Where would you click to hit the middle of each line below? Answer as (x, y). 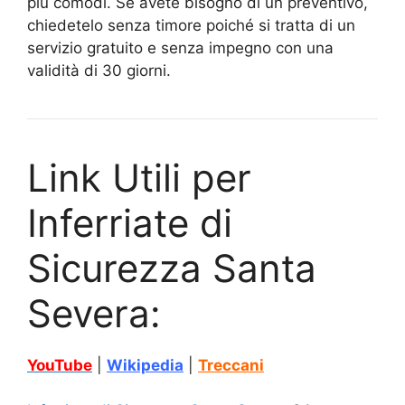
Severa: (94, 313)
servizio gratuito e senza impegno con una (180, 47)
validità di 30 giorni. (99, 70)
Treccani (231, 365)
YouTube (60, 365)
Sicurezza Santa (172, 268)
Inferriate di (130, 222)
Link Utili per (139, 177)
